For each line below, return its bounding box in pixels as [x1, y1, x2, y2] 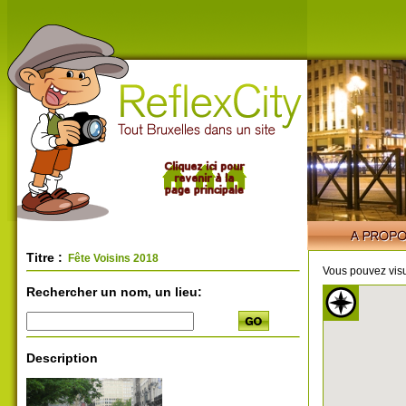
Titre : [26, 250, 63, 265]
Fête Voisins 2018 [65, 252, 159, 265]
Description [26, 351, 98, 365]
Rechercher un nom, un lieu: [26, 285, 202, 299]
